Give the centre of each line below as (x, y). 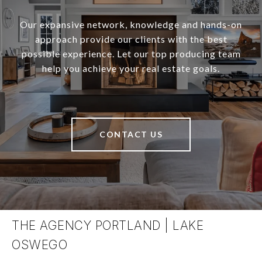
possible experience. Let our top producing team (131, 53)
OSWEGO (39, 244)
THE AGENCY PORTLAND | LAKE (108, 225)
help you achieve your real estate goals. (131, 68)
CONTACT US (131, 134)
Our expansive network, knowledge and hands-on (131, 24)
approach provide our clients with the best (131, 39)
